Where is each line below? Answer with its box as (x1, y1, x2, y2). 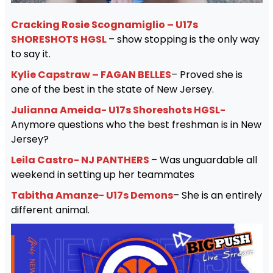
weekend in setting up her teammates (10, 167, 194, 182)
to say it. (10, 46, 51, 61)
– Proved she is (171, 67, 243, 82)
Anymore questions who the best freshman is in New (10, 117, 261, 132)
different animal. (10, 202, 90, 217)
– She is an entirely (172, 188, 262, 202)
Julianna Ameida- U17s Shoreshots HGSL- (10, 102, 225, 117)
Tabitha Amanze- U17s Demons (10, 188, 173, 202)
